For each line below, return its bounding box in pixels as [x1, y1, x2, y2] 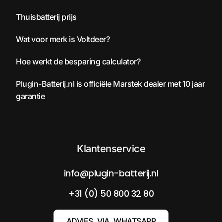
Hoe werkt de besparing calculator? [16, 56, 140, 66]
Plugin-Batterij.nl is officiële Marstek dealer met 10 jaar [16, 78, 205, 89]
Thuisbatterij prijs [16, 11, 77, 22]
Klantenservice [77, 142, 145, 155]
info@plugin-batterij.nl [63, 166, 159, 179]
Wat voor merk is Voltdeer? [16, 34, 110, 44]
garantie [16, 91, 45, 101]
